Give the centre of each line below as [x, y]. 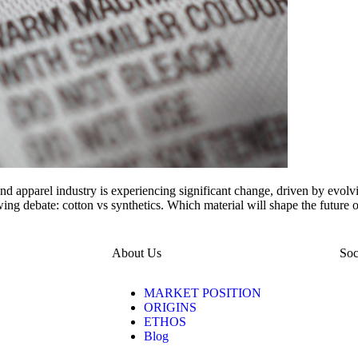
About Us [137, 253]
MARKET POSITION [203, 293]
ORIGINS [170, 308]
